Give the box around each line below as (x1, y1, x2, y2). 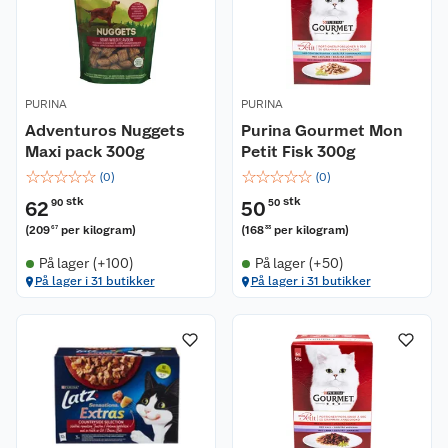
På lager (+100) (38, 255, 134, 271)
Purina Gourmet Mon (241, 121, 403, 140)
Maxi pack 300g (25, 142, 144, 161)
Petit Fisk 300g (241, 142, 355, 161)
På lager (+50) (254, 255, 344, 271)
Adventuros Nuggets (25, 121, 185, 140)
